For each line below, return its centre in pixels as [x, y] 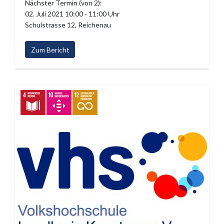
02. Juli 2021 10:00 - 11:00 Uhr [72, 14]
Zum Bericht [50, 49]
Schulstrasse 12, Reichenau [68, 25]
